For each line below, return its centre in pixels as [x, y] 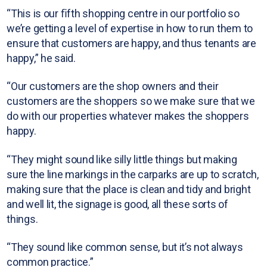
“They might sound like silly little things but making [122, 159]
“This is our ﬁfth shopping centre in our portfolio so [123, 13]
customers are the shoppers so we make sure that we [131, 101]
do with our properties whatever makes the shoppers [128, 116]
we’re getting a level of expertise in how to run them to [130, 28]
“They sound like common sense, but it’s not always [125, 247]
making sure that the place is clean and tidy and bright [129, 189]
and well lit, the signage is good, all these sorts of [117, 204]
